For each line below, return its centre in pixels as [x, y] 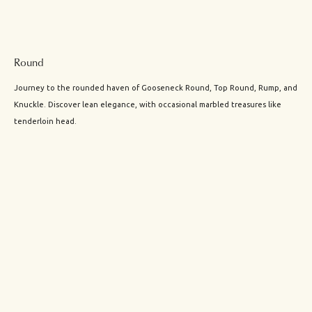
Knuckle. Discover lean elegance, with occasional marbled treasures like [148, 105]
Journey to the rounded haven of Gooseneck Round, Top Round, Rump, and [156, 88]
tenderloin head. [45, 122]
